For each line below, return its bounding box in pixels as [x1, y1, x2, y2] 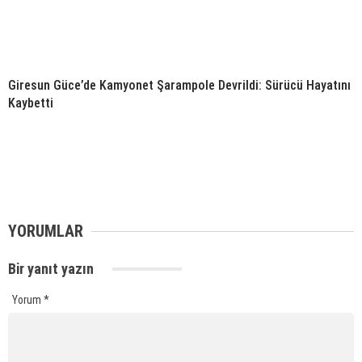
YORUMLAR [8, 221, 83, 242]
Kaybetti [8, 95, 53, 112]
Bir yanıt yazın [8, 260, 97, 278]
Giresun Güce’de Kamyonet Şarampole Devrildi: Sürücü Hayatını [8, 78, 351, 94]
